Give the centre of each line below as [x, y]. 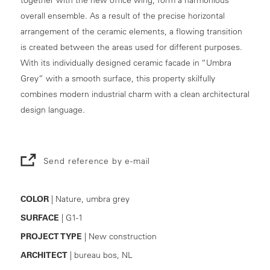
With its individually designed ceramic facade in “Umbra [126, 62]
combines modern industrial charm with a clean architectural [135, 94]
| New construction [119, 236]
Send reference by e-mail [97, 161]
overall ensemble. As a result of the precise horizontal [122, 15]
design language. [52, 109]
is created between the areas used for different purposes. [131, 47]
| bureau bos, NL [100, 255]
